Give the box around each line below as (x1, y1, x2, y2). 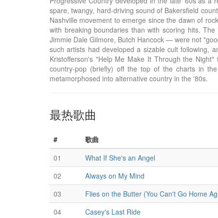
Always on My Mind (85, 171, 145, 181)
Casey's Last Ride (85, 207, 141, 217)
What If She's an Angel (85, 153, 155, 163)
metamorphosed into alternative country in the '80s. (50, 73, 208, 83)
